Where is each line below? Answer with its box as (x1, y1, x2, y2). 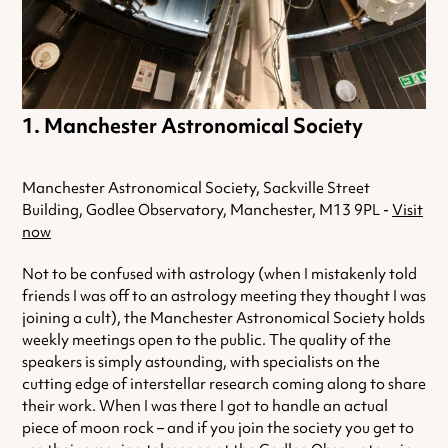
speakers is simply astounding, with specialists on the (22, 352, 380, 373)
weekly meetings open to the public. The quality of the (22, 330, 391, 351)
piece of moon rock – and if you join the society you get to (22, 418, 414, 439)
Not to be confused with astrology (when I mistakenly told (22, 264, 417, 285)
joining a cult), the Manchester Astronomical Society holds (22, 308, 425, 329)
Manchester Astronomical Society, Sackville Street (22, 178, 370, 199)
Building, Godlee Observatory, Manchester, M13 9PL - (22, 200, 392, 221)
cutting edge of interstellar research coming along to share (22, 374, 426, 395)
